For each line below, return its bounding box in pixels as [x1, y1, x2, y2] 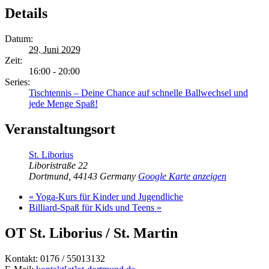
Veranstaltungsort [5, 121, 115, 138]
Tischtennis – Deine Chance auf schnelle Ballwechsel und [29, 88, 248, 98]
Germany [100, 171, 136, 182]
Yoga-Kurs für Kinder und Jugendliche [34, 192, 183, 202]
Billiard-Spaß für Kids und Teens [29, 202, 157, 213]
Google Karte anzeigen [138, 171, 226, 182]
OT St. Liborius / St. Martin [5, 225, 178, 241]
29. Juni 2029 [29, 44, 80, 55]
